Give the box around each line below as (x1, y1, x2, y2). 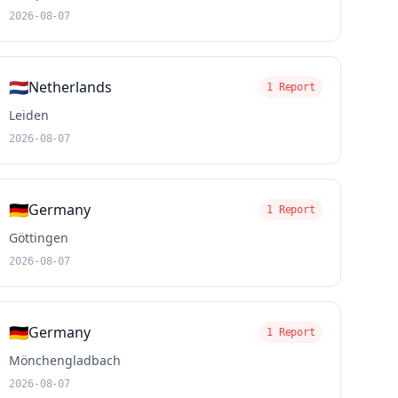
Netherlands (28, 77, 113, 97)
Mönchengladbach (9, 352, 122, 369)
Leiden (9, 107, 50, 123)
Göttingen (9, 229, 69, 246)
